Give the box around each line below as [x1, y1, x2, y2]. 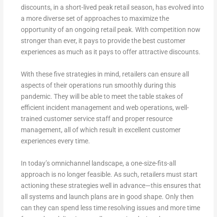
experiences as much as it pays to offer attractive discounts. [20, 47, 201, 56]
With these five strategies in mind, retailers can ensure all [20, 70, 189, 78]
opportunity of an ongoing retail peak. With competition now [20, 25, 201, 33]
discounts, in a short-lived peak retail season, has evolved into [20, 3, 204, 11]
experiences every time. [20, 137, 90, 145]
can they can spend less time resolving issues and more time [20, 203, 200, 212]
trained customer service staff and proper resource [20, 114, 172, 123]
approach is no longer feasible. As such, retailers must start [20, 170, 198, 178]
